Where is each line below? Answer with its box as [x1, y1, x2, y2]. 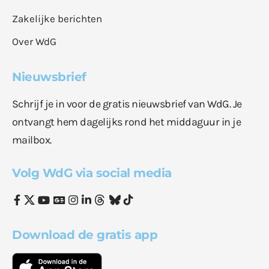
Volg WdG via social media [12, 166, 172, 181]
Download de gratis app [12, 228, 157, 243]
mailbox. [12, 133, 52, 147]
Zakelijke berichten [12, 13, 102, 25]
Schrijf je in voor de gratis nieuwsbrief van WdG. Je [12, 97, 242, 111]
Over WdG [12, 35, 56, 48]
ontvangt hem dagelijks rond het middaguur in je [12, 115, 241, 129]
